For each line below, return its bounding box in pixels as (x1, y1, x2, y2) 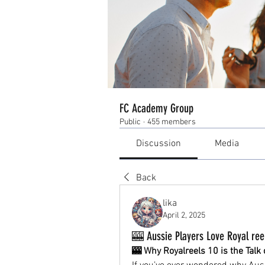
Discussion (136, 137, 182, 150)
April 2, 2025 (163, 210, 205, 221)
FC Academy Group (119, 101, 193, 115)
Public (119, 117, 141, 127)
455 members (147, 117, 196, 127)
